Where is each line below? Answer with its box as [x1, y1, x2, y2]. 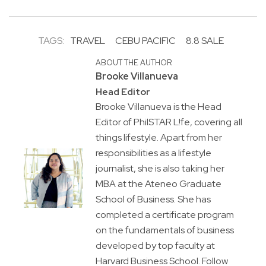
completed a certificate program [95, 208, 234, 221]
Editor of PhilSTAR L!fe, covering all [95, 115, 242, 128]
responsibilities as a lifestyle [95, 146, 211, 159]
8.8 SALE [186, 34, 224, 47]
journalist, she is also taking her [95, 161, 224, 175]
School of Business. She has [95, 192, 211, 205]
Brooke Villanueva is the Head [95, 100, 221, 113]
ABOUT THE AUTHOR [95, 57, 172, 68]
